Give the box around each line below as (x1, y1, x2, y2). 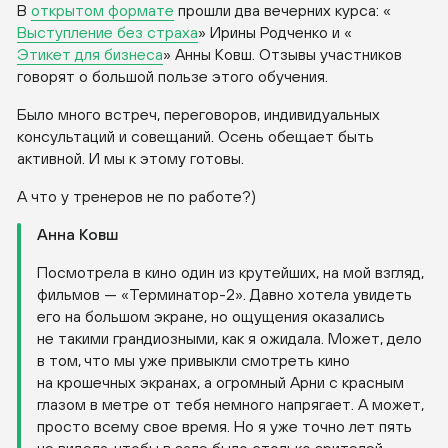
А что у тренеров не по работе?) (17, 187, 256, 206)
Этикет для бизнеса (17, 45, 163, 64)
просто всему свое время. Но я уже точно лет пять (37, 417, 412, 436)
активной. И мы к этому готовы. (17, 149, 244, 168)
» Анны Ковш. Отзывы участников (163, 45, 402, 64)
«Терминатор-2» (121, 285, 243, 304)
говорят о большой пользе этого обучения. (17, 67, 328, 86)
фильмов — (37, 285, 121, 304)
